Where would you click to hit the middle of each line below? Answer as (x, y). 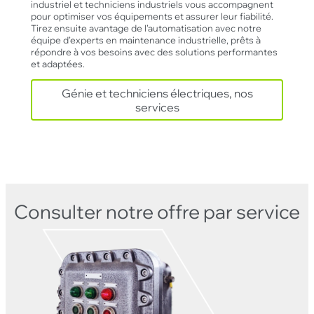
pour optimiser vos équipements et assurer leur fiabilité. (152, 16)
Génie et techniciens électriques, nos (157, 93)
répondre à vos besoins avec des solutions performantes (154, 52)
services (157, 107)
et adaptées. (57, 64)
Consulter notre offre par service (157, 211)
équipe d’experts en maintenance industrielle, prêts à (145, 40)
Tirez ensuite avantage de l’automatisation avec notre (146, 28)
